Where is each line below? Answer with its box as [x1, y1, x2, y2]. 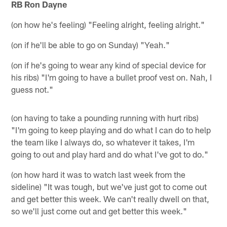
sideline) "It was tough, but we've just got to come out [11, 181, 207, 192]
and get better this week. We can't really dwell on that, [11, 193, 210, 204]
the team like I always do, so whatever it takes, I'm [11, 136, 195, 147]
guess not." [11, 84, 54, 94]
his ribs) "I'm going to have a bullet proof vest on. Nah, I [11, 71, 212, 82]
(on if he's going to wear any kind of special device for [11, 59, 206, 70]
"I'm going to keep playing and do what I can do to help [11, 124, 211, 135]
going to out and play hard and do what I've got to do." [11, 148, 209, 159]
